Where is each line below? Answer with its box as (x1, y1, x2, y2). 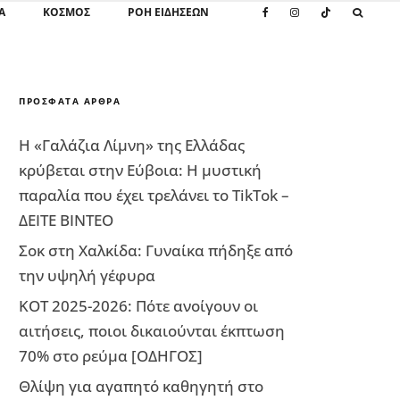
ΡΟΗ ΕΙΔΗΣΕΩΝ (128, 4, 209, 20)
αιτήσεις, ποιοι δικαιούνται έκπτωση (19, 321, 285, 341)
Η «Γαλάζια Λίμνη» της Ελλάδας (19, 135, 245, 155)
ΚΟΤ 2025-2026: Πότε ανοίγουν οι (19, 296, 258, 316)
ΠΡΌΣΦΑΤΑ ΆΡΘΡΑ (19, 95, 121, 107)
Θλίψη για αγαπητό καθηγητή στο (19, 376, 263, 396)
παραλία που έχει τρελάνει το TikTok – (19, 185, 289, 205)
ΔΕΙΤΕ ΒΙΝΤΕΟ (19, 210, 113, 230)
